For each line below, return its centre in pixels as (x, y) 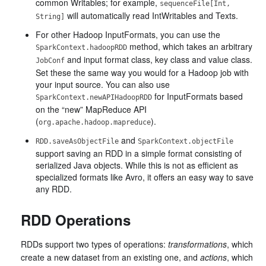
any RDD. (54, 189)
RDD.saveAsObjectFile (77, 141)
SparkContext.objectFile (186, 141)
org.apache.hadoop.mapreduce (95, 122)
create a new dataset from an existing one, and (110, 257)
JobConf (50, 61)
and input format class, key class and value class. (159, 59)
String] (50, 17)
